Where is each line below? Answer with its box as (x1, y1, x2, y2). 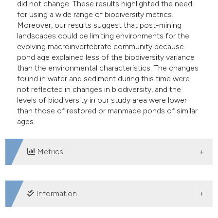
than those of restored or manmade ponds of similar (17, 106, 198, 116)
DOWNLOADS (19, 186, 77, 197)
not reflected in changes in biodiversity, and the (17, 85, 182, 94)
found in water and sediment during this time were (17, 74, 190, 84)
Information (34, 189, 77, 199)
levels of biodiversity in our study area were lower (17, 95, 187, 105)
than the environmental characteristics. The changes (17, 63, 199, 73)
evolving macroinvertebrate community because (17, 42, 184, 52)
